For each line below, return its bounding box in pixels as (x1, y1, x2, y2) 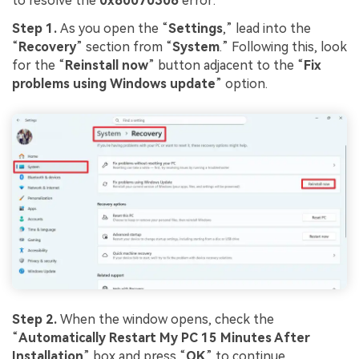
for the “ (12, 58, 65, 74)
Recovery (18, 39, 76, 55)
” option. (216, 76, 268, 92)
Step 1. (12, 21, 60, 37)
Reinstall (65, 58, 119, 74)
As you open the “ (60, 21, 168, 37)
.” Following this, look (220, 39, 347, 55)
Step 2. (12, 311, 60, 327)
